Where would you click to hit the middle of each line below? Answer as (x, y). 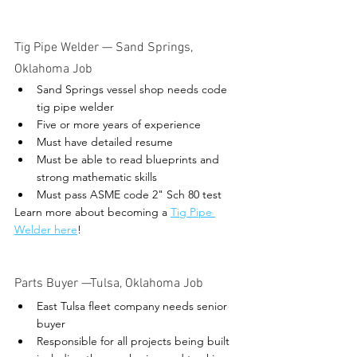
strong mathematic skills (97, 177)
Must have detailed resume (105, 142)
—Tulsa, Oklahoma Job (142, 284)
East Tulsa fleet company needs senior (133, 306)
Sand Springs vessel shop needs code (133, 90)
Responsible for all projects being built (135, 341)
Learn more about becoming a (92, 212)
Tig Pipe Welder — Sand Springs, (105, 48)
